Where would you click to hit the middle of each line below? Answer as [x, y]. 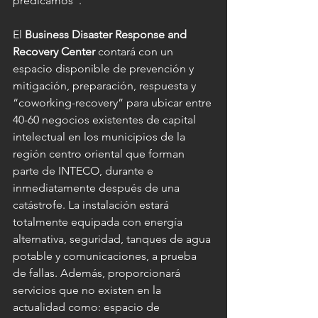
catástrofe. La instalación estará [92, 205]
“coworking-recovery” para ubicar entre [114, 103]
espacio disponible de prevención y [105, 69]
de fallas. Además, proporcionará [98, 273]
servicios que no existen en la [88, 290]
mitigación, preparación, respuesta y [106, 86]
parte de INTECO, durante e [84, 171]
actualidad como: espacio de [88, 307]
